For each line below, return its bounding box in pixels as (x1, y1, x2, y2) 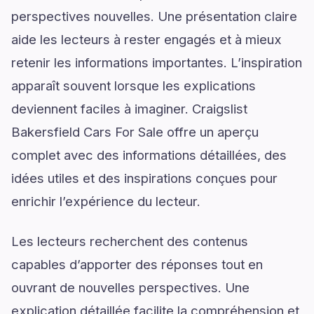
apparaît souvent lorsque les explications (11, 78, 256, 93)
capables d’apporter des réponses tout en (11, 257, 263, 272)
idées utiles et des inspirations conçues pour (11, 170, 278, 186)
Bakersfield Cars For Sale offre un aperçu (11, 124, 259, 139)
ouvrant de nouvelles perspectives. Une (11, 280, 250, 295)
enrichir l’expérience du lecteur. (11, 193, 200, 209)
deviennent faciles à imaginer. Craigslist (11, 101, 247, 116)
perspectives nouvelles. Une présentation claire (11, 8, 297, 24)
